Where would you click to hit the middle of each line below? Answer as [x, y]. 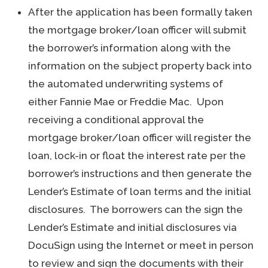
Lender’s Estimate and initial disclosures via [133, 227]
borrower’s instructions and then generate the [140, 173]
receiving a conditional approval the [116, 120]
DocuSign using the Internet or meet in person [141, 245]
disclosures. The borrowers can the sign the [136, 209]
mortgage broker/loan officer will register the [140, 138]
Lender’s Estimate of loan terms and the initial [140, 191]
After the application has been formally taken [141, 12]
